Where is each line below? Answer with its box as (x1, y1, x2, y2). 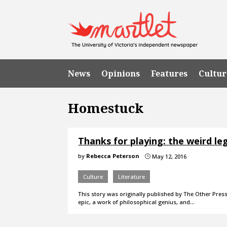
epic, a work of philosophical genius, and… (78, 198, 195, 206)
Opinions (101, 67, 140, 79)
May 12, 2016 (150, 152, 187, 160)
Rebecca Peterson (86, 152, 140, 160)
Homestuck (68, 98, 144, 117)
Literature (118, 172, 145, 180)
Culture (83, 172, 103, 180)
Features (151, 67, 188, 79)
